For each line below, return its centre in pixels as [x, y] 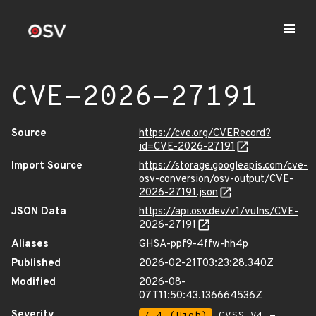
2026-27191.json [178, 193]
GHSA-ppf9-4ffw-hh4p [194, 244]
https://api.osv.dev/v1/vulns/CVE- [219, 212]
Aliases [30, 244]
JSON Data [39, 212]
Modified [34, 282]
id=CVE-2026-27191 [187, 147]
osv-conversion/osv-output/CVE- [216, 180]
